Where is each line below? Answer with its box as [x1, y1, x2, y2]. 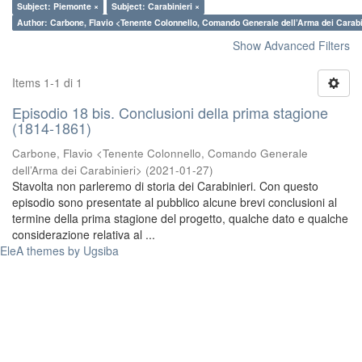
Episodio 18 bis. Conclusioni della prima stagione [12, 102, 328, 123]
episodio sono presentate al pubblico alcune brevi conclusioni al [12, 194, 337, 210]
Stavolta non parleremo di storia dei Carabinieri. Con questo [12, 178, 318, 194]
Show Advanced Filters [233, 37, 350, 53]
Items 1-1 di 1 [12, 74, 82, 90]
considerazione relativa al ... [12, 226, 155, 242]
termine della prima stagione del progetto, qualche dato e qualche [12, 210, 348, 226]
